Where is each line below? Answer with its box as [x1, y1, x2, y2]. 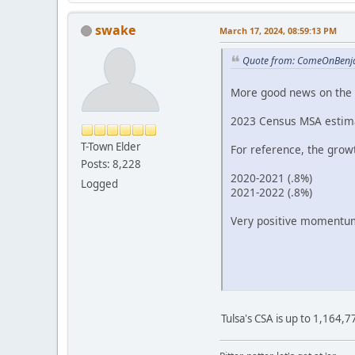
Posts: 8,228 [81, 156, 141, 171]
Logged [81, 176, 118, 191]
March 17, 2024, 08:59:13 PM [219, 24, 337, 36]
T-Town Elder [81, 139, 141, 154]
